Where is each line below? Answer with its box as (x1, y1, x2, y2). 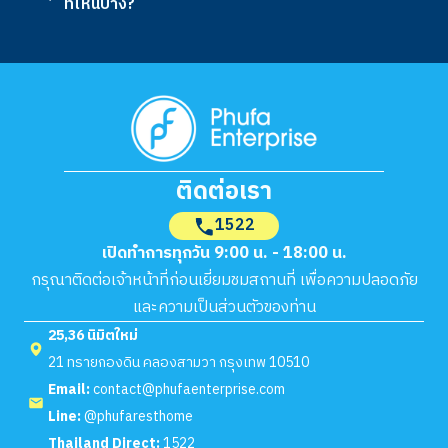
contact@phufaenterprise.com (93, 378, 285, 402)
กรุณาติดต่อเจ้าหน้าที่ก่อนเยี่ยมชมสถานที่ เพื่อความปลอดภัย (30, 267, 418, 295)
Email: (48, 378, 90, 402)
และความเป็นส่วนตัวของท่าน (132, 294, 316, 322)
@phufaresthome (81, 405, 193, 429)
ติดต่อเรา (176, 172, 272, 213)
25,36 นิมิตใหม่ (48, 324, 138, 348)
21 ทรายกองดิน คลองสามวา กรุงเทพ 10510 (48, 351, 309, 375)
